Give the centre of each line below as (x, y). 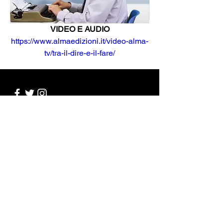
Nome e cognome (48, 140)
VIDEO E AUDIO (80, 29)
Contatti (34, 119)
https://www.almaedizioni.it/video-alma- (80, 41)
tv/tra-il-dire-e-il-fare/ (80, 53)
